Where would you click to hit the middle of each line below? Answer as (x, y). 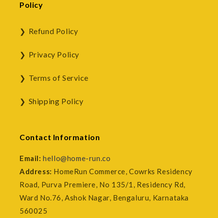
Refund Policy (53, 31)
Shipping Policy (56, 101)
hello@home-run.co (77, 158)
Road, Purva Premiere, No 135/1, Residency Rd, (103, 184)
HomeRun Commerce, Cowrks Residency (122, 171)
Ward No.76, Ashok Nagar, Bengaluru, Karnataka (104, 198)
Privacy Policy (54, 54)
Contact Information (60, 137)
